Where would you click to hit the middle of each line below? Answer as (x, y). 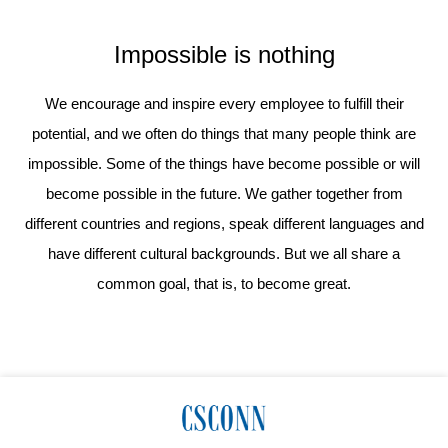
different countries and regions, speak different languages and (224, 224)
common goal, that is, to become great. (224, 284)
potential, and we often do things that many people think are (224, 134)
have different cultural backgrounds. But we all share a (224, 254)
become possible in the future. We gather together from (224, 194)
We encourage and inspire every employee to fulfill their (224, 104)
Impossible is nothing (224, 55)
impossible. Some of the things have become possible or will (224, 164)
